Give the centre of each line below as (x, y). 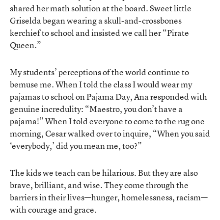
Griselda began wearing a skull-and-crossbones (96, 20)
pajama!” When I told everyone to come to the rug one (107, 121)
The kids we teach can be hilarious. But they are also (104, 172)
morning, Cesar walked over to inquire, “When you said (110, 133)
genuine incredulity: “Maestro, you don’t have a (96, 109)
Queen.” (26, 45)
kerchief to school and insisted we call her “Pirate (99, 32)
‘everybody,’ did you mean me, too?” (76, 145)
